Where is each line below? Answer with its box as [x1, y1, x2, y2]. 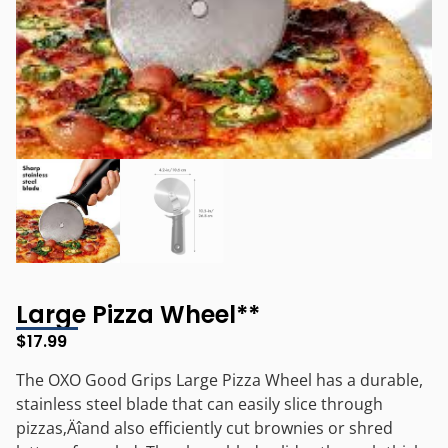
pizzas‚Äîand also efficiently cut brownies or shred [16, 417, 393, 440]
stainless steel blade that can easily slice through [16, 393, 383, 416]
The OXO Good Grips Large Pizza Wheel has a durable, [16, 369, 423, 392]
